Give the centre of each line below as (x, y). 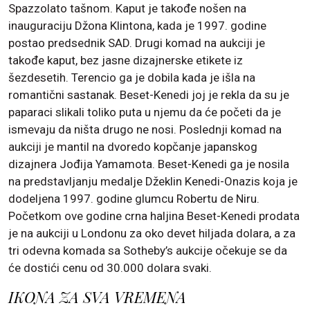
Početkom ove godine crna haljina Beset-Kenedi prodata (154, 216)
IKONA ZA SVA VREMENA (97, 297)
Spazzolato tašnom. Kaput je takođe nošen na (127, 9)
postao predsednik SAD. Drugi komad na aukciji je (137, 43)
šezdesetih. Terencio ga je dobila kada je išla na (132, 78)
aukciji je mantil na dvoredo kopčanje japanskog (133, 147)
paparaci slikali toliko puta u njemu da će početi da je (145, 112)
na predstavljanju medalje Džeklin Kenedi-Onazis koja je (153, 182)
